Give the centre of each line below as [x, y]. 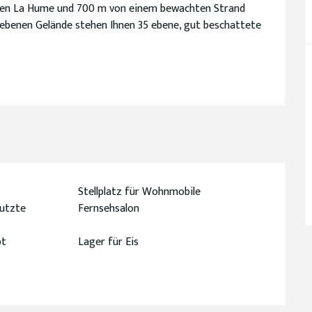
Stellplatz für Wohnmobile [140, 192]
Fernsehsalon [109, 209]
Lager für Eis [109, 242]
